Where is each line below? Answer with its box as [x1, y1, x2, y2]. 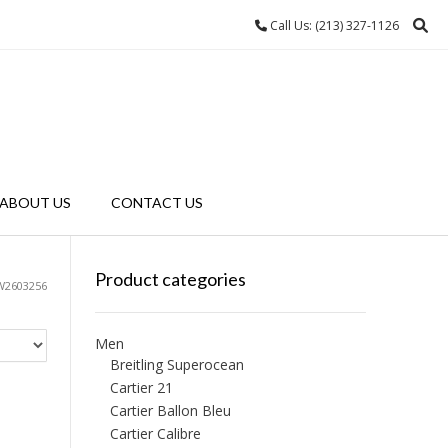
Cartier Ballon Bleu [109, 401, 231, 420]
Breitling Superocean [109, 355, 244, 374]
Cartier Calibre [109, 424, 201, 443]
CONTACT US [110, 194, 203, 211]
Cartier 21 [109, 378, 173, 397]
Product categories [94, 268, 246, 290]
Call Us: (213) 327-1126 [267, 17, 399, 34]
